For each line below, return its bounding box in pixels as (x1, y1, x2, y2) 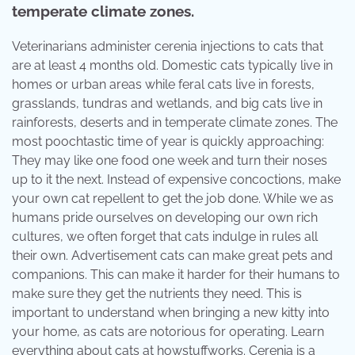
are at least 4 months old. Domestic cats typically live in (12, 57, 333, 73)
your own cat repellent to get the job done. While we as (12, 190, 334, 206)
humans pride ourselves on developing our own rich (12, 209, 318, 225)
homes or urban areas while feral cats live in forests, (12, 76, 315, 92)
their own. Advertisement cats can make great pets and (12, 247, 333, 263)
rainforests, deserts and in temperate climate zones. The (12, 114, 338, 130)
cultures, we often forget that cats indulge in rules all (12, 228, 318, 244)
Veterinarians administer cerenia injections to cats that (12, 38, 323, 54)
